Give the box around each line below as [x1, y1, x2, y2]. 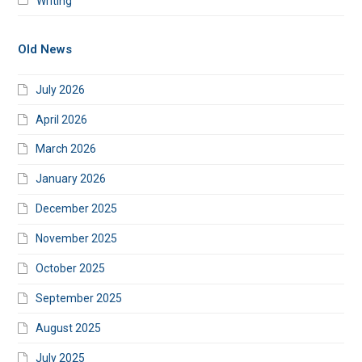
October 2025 [36, 262, 106, 276]
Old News [18, 42, 73, 57]
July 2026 [36, 82, 86, 96]
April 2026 [36, 112, 88, 126]
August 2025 [36, 321, 102, 335]
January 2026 [36, 172, 107, 186]
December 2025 [36, 202, 118, 216]
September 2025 [36, 291, 123, 305]
